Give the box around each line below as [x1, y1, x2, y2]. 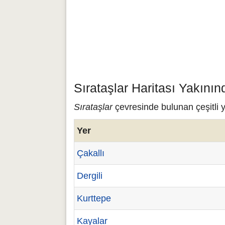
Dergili [77, 171, 102, 181]
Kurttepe [77, 193, 111, 203]
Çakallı [77, 148, 104, 158]
